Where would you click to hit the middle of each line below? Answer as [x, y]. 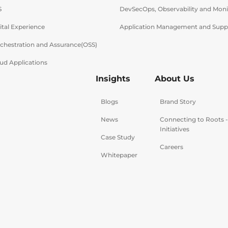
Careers [172, 147]
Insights [113, 79]
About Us [175, 79]
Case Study [118, 137]
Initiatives [175, 129]
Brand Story [178, 102]
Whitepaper [119, 155]
